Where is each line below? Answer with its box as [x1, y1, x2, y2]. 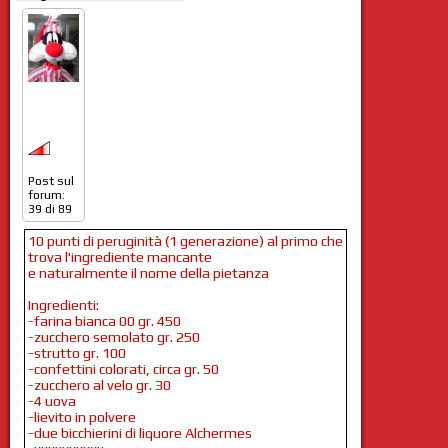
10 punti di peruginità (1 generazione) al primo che [27, 232, 343, 249]
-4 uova [27, 392, 76, 409]
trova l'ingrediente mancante [27, 248, 212, 265]
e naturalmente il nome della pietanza [27, 264, 269, 281]
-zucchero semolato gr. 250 [27, 328, 200, 345]
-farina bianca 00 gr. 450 [27, 312, 181, 329]
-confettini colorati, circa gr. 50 [27, 360, 219, 377]
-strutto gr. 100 [27, 344, 126, 361]
